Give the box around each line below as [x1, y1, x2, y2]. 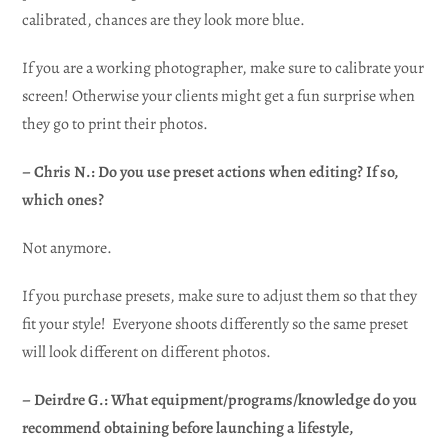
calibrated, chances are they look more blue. [22, 8, 306, 31]
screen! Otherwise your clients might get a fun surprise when [22, 84, 416, 107]
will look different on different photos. [22, 340, 272, 363]
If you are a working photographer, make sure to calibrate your [22, 56, 425, 79]
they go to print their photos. [22, 112, 209, 135]
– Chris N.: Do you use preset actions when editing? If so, [22, 160, 399, 183]
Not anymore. [22, 236, 113, 259]
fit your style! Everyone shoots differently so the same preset [22, 312, 409, 335]
